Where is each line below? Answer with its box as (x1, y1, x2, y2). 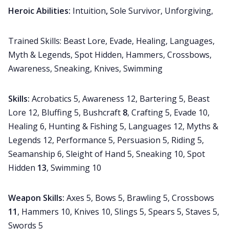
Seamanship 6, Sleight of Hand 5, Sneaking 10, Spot (8, 148, 205, 159)
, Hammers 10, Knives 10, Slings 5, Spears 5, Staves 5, (17, 205, 219, 217)
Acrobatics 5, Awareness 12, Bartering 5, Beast (32, 93, 210, 104)
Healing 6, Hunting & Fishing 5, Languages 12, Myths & (8, 120, 218, 132)
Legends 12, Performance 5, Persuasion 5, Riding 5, (8, 134, 204, 146)
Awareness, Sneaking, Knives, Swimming (8, 62, 163, 74)
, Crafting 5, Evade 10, (127, 106, 210, 118)
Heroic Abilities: (8, 5, 73, 16)
